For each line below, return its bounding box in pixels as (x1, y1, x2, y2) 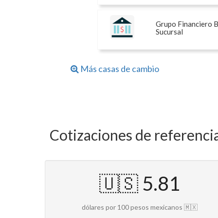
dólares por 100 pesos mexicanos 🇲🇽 (82, 203, 198, 212)
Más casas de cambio (79, 63, 159, 74)
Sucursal (155, 27, 183, 36)
